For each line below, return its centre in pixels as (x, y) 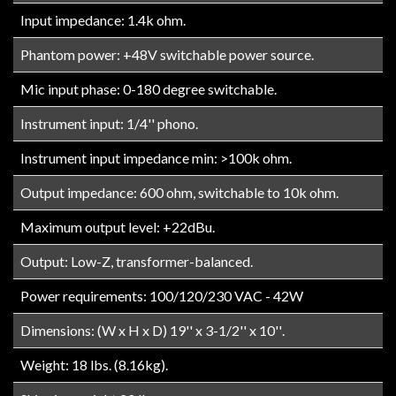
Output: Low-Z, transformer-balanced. (137, 261)
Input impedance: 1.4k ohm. (103, 19)
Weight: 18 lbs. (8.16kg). (94, 364)
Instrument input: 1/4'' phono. (109, 123)
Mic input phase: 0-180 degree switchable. (148, 88)
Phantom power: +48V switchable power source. (167, 54)
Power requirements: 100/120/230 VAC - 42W (162, 295)
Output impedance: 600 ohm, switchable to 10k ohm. (179, 192)
